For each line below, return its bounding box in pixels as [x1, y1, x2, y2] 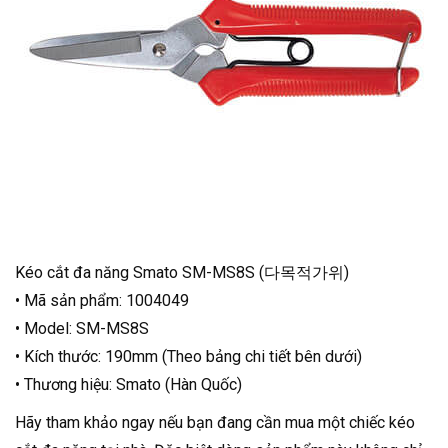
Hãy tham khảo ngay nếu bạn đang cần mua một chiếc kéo [15, 413, 415, 432]
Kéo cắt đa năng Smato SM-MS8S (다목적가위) [15, 263, 349, 282]
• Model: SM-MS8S [15, 319, 149, 338]
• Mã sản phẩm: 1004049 [15, 291, 189, 310]
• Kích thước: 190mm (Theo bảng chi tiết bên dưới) [15, 347, 362, 366]
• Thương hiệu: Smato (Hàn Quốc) [15, 375, 242, 394]
